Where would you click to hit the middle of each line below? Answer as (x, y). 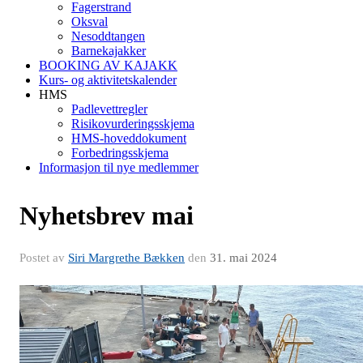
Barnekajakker (109, 51)
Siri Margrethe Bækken (126, 258)
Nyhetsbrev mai (107, 216)
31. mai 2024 (243, 258)
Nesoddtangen (108, 36)
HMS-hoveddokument (129, 138)
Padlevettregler (109, 109)
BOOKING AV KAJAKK (108, 65)
